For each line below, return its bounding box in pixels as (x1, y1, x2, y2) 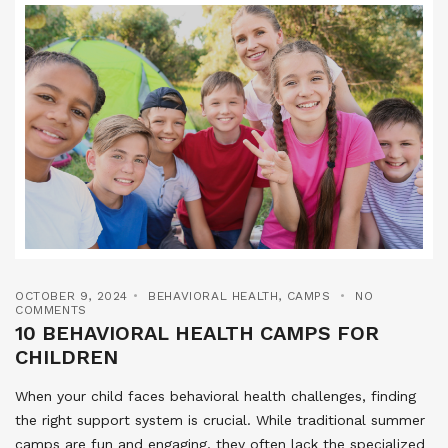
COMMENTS (15, 302, 87, 317)
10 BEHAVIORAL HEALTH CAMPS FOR (15, 320, 379, 345)
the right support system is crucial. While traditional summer (15, 411, 425, 428)
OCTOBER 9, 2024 (15, 288, 128, 303)
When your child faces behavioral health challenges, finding (15, 387, 416, 404)
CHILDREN (15, 344, 118, 369)
